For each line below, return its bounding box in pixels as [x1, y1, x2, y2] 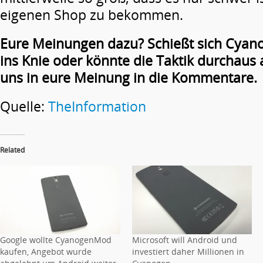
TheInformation [48, 97, 146, 116]
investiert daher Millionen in [131, 245, 244, 257]
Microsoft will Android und [131, 234, 237, 245]
